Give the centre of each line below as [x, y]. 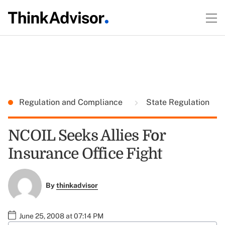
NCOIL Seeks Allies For [87, 136]
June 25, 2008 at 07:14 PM [61, 216]
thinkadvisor [77, 186]
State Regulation [177, 102]
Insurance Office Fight [85, 154]
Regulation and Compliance [72, 102]
